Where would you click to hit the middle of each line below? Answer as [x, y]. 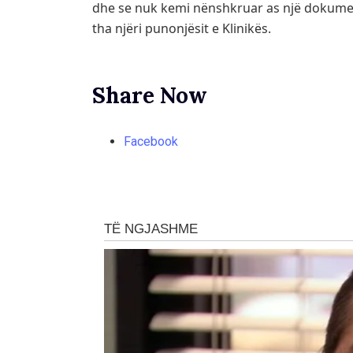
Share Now [150, 96]
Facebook [151, 142]
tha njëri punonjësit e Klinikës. [182, 29]
